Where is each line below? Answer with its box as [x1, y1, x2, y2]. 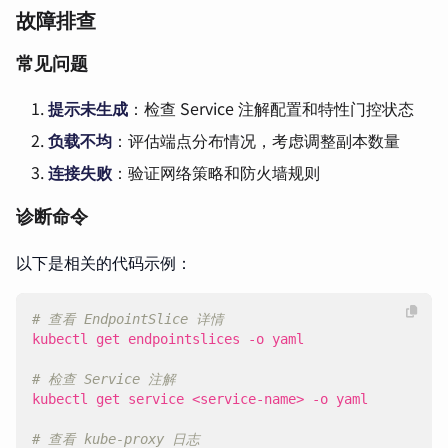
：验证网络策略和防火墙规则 [112, 160, 320, 184]
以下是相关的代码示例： [16, 250, 192, 274]
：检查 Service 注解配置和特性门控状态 [128, 96, 414, 120]
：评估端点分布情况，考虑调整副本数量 [112, 128, 400, 152]
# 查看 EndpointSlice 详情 [32, 311, 224, 327]
